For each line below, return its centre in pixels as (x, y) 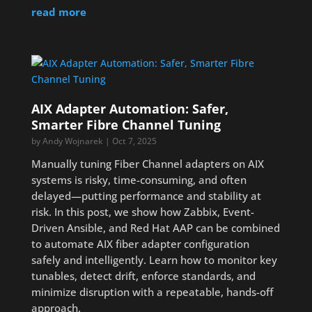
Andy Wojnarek (72, 141)
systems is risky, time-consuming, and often (139, 180)
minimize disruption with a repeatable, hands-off (152, 292)
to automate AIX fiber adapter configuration (140, 244)
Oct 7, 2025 (134, 141)
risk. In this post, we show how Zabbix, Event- (142, 212)
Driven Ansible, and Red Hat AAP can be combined (155, 228)
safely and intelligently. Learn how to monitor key (154, 260)
